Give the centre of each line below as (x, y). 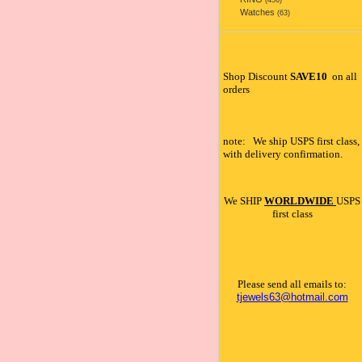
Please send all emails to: (292, 284)
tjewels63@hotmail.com (292, 297)
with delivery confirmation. (283, 154)
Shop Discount (257, 76)
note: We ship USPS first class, (291, 141)
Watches (257, 12)
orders (236, 89)
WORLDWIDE (300, 201)
